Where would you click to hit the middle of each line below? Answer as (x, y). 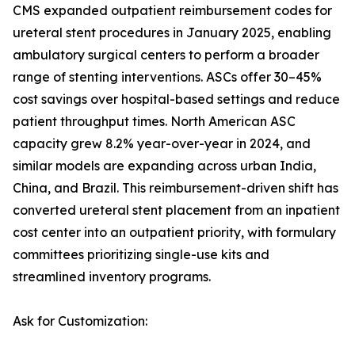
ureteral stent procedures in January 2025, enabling (172, 33)
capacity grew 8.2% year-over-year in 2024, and (162, 144)
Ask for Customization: (80, 321)
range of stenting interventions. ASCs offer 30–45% (167, 77)
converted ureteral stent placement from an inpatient (176, 210)
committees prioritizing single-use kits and (141, 255)
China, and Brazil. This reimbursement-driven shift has (176, 188)
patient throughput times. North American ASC (154, 122)
